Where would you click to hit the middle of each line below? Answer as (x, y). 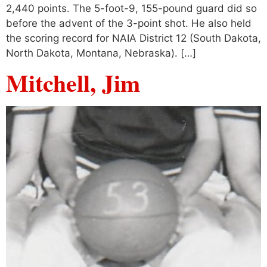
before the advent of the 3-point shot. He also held (129, 23)
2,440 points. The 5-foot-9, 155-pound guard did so (131, 8)
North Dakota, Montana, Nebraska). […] (101, 53)
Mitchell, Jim (73, 83)
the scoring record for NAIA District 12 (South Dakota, (133, 38)
